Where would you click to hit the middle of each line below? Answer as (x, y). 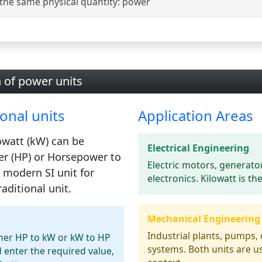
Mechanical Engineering (204, 219)
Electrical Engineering (198, 148)
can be (66, 141)
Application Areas (196, 116)
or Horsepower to (76, 157)
